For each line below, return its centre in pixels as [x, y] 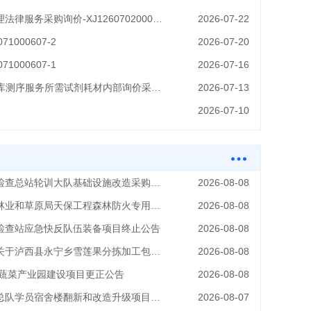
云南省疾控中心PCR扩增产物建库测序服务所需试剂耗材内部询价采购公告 [156, 87]
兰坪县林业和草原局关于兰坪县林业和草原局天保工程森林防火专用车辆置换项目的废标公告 [155, 205]
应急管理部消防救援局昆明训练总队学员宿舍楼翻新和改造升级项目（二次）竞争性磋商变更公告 [155, 297]
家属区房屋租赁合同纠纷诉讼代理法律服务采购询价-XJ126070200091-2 [158, 19]
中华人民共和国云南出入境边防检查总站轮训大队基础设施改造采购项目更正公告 [155, 183]
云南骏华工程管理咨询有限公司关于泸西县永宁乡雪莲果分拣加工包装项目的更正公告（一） [155, 251]
